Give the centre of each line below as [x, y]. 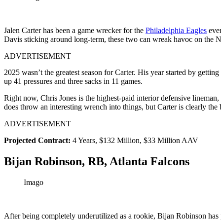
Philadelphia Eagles [176, 31]
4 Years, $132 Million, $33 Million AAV [135, 141]
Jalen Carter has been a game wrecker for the [75, 31]
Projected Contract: [38, 141]
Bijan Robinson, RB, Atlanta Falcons [97, 162]
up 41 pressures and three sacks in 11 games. [73, 81]
